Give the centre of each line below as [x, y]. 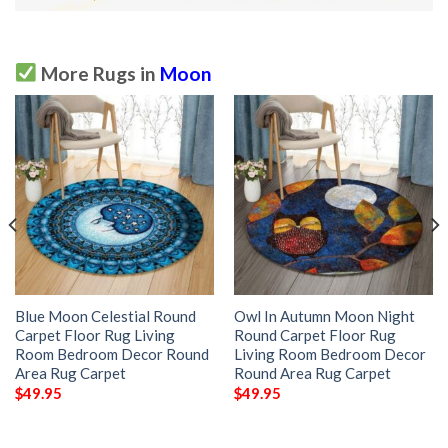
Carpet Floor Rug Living [94, 334]
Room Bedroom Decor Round [111, 353]
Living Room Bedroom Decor [329, 353]
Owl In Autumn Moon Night [324, 315]
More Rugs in [98, 73]
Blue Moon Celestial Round [105, 315]
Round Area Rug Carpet [312, 372]
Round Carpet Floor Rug [314, 334]
